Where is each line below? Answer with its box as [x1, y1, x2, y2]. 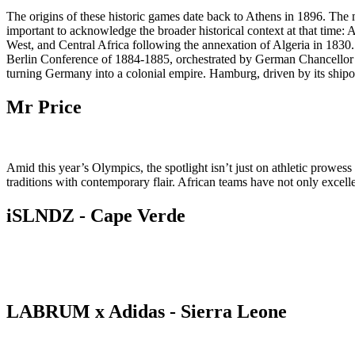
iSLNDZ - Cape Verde [6, 205, 185, 227]
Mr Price [6, 97, 82, 118]
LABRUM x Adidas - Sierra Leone [6, 300, 287, 322]
